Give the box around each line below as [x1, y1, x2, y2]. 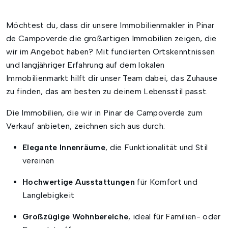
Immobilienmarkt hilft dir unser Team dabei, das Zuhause [6, 73, 218, 83]
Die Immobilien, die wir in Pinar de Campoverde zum [6, 108, 203, 118]
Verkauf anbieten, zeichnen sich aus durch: [6, 121, 165, 131]
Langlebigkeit [22, 190, 75, 201]
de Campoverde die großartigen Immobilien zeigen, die [6, 34, 217, 44]
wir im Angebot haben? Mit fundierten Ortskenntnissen [6, 47, 215, 57]
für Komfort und [135, 177, 198, 187]
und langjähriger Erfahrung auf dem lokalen [6, 60, 165, 70]
